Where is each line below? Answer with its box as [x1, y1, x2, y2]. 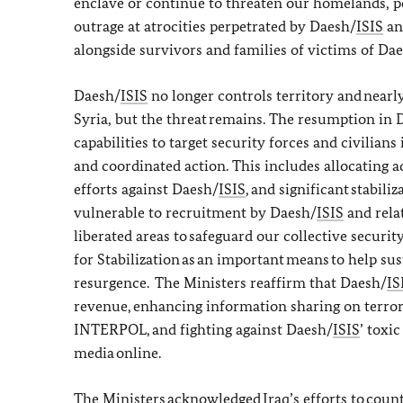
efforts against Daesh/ [74, 180, 219, 198]
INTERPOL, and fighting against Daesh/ [74, 320, 333, 338]
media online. [74, 344, 165, 362]
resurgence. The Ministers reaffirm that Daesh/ [74, 273, 387, 291]
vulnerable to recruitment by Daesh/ [74, 203, 317, 221]
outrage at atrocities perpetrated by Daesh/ [74, 17, 356, 35]
